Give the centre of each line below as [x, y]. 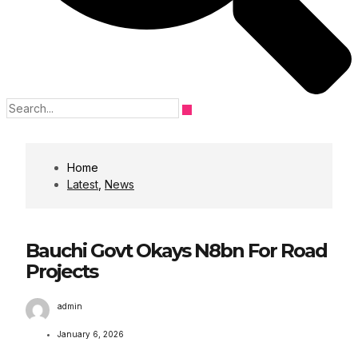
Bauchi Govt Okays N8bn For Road [176, 251]
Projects [62, 271]
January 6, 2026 [91, 334]
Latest [83, 184]
